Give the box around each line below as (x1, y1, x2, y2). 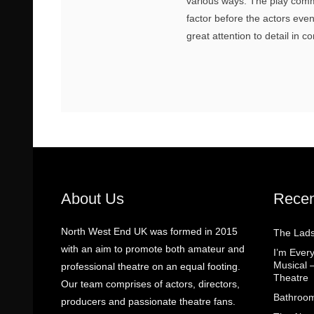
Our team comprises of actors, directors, (61, 278, 240, 289)
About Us (61, 190, 124, 207)
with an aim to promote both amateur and (61, 243, 245, 254)
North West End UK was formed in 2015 (61, 226, 238, 237)
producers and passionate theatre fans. (61, 296, 235, 307)
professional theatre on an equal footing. (61, 261, 240, 272)
